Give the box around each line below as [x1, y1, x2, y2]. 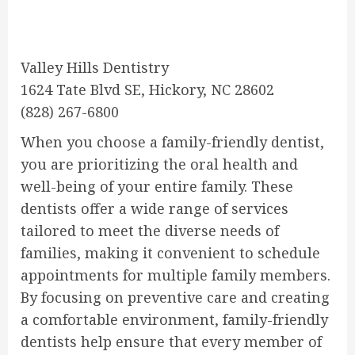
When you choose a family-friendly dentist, [21, 132, 324, 152]
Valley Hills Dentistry [21, 58, 169, 78]
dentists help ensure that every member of [21, 332, 322, 352]
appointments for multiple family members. [21, 265, 330, 285]
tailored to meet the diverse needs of [21, 221, 279, 241]
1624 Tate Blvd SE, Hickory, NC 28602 [21, 80, 274, 100]
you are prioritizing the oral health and [21, 155, 298, 174]
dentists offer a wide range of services [21, 199, 288, 219]
